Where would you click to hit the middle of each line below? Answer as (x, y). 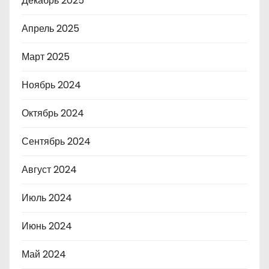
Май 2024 (44, 254)
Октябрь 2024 (53, 113)
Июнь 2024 (47, 226)
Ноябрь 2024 (51, 85)
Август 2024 (49, 170)
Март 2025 (46, 57)
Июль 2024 (47, 198)
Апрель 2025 (50, 29)
